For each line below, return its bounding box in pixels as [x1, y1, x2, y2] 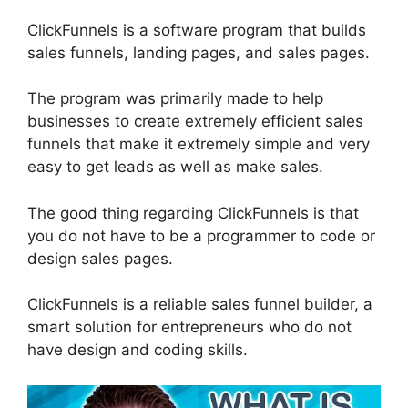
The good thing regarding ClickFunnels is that [27, 203, 359, 222]
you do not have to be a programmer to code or [27, 226, 375, 245]
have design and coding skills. [27, 341, 248, 360]
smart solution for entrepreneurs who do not [27, 318, 352, 337]
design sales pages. [27, 249, 173, 268]
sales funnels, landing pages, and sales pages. [27, 43, 370, 62]
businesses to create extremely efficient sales [27, 112, 363, 131]
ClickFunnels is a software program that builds [27, 20, 366, 39]
